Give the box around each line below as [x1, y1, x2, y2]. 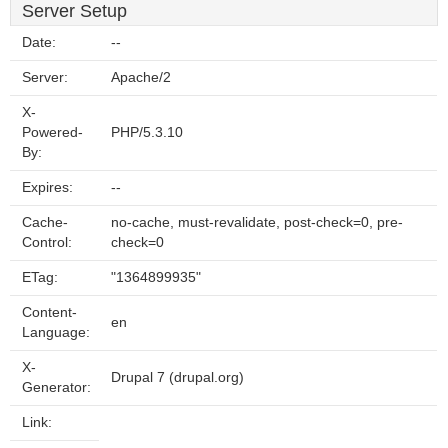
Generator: [22, 380, 91, 395]
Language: [22, 325, 90, 340]
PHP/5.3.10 [111, 125, 183, 140]
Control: [22, 235, 72, 250]
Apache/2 [111, 70, 171, 85]
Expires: [22, 180, 73, 195]
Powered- [22, 125, 83, 140]
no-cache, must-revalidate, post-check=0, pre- [111, 215, 403, 230]
